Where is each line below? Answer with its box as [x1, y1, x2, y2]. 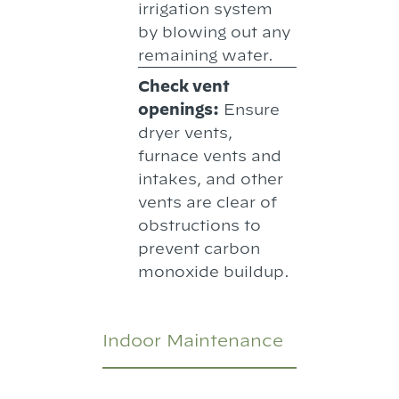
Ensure [219, 101, 281, 118]
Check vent [138, 77, 231, 95]
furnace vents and [138, 147, 282, 165]
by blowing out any [138, 23, 291, 41]
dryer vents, [138, 124, 233, 142]
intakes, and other [138, 170, 284, 188]
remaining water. [138, 46, 274, 64]
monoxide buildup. [138, 263, 290, 281]
